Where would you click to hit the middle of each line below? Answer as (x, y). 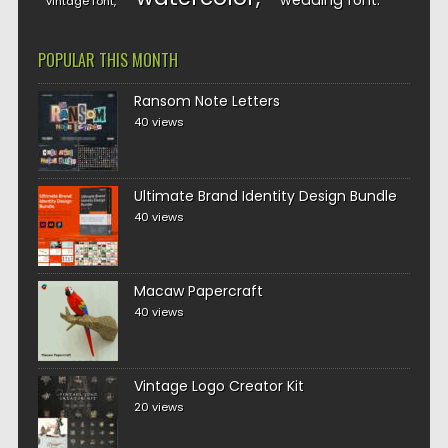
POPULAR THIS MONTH (107, 60)
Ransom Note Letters (206, 101)
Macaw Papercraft (198, 291)
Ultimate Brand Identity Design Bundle (265, 196)
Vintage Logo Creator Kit (218, 386)
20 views (158, 407)
